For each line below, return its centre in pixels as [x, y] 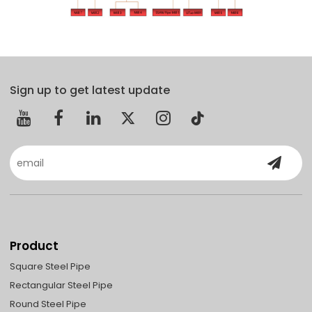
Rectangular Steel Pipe [62, 286]
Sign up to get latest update [90, 90]
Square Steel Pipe [50, 267]
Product [34, 246]
